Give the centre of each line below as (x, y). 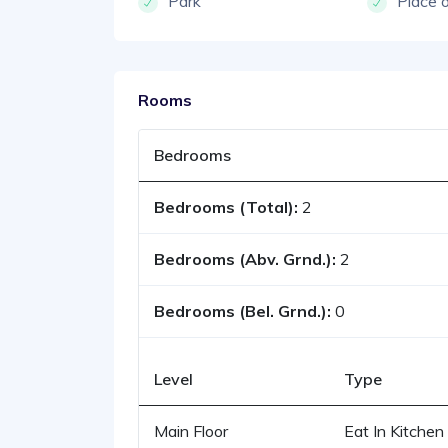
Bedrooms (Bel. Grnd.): (242, 310)
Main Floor (191, 430)
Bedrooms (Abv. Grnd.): (245, 258)
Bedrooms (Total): (226, 206)
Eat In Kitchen (394, 430)
